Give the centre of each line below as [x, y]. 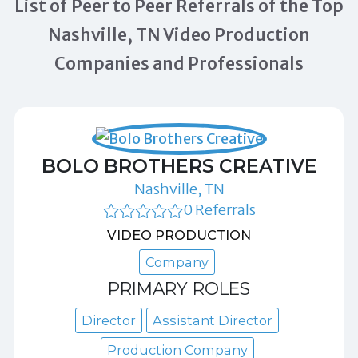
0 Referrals [219, 209]
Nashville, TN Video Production [179, 34]
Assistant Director [213, 320]
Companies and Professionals [179, 63]
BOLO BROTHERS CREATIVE [179, 165]
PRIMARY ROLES [179, 288]
